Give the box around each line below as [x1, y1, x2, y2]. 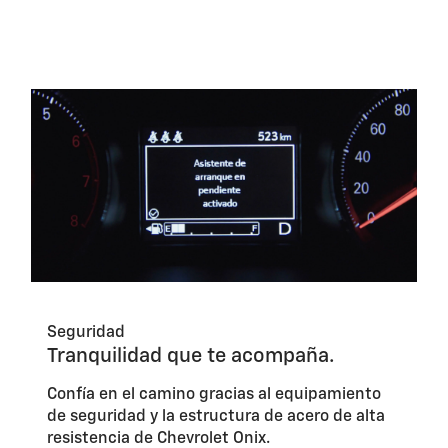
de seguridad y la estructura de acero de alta [46, 409, 385, 426]
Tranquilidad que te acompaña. [46, 346, 335, 367]
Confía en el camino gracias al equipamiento [46, 387, 381, 404]
